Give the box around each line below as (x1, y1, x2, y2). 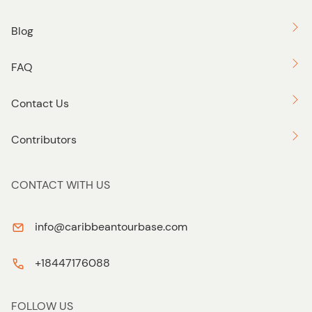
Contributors (11, 132, 77, 147)
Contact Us (11, 96, 69, 111)
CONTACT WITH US (11, 178, 110, 192)
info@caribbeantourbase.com (35, 219, 187, 234)
